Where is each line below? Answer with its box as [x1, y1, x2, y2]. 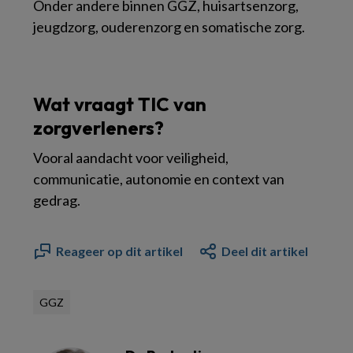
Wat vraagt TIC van [33, 92, 206, 116]
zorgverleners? [33, 116, 164, 139]
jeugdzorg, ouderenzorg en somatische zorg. [33, 18, 305, 35]
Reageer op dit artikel [56, 243, 183, 258]
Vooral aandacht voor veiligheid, [33, 149, 229, 166]
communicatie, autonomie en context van [33, 170, 284, 188]
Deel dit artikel [221, 243, 308, 258]
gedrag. [33, 191, 80, 209]
